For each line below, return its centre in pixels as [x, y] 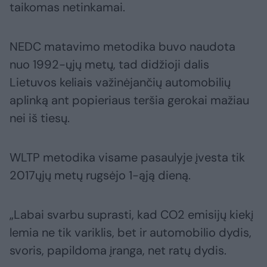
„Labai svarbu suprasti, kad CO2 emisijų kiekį [131, 214]
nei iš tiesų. [40, 118]
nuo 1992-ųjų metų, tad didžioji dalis [109, 64]
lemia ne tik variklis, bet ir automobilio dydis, [131, 232]
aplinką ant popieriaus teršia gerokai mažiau [129, 100]
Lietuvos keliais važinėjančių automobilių [120, 82]
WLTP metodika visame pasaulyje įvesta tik [127, 157]
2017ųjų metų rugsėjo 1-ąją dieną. [100, 175]
